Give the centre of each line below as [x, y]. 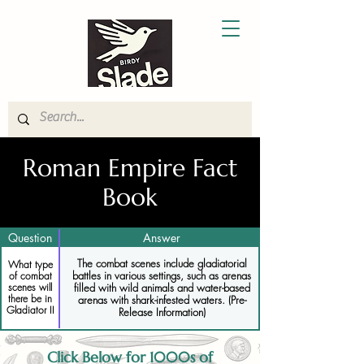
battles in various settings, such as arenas [162, 275]
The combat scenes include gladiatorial [162, 263]
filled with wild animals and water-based [162, 287]
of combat [30, 276]
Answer [162, 238]
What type [30, 264]
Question [30, 238]
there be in [30, 299]
